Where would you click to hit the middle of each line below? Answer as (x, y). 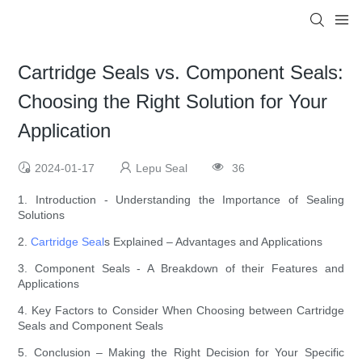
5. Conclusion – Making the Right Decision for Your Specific (181, 353)
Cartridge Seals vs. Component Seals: (181, 73)
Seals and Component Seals (91, 326)
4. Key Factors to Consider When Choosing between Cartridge (181, 311)
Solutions (42, 215)
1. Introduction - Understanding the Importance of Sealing (181, 200)
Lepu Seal (162, 168)
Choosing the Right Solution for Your (173, 102)
